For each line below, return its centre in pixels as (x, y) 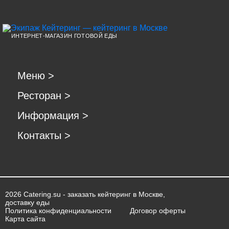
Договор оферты (158, 210)
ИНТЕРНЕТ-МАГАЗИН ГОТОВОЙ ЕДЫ (64, 36)
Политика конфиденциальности (58, 210)
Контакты (41, 135)
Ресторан (41, 95)
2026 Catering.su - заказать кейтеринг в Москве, (85, 194)
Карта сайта (25, 219)
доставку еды (27, 202)
